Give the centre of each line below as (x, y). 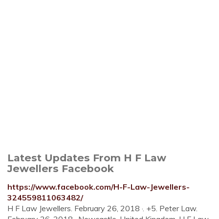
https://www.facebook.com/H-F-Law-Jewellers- (99, 187)
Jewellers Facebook (61, 168)
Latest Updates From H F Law (87, 158)
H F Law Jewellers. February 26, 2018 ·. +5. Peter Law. (102, 208)
